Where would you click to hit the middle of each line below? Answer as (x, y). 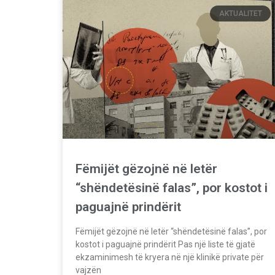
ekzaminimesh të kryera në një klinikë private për (170, 257)
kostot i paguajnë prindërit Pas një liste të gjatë (165, 244)
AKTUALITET (240, 14)
